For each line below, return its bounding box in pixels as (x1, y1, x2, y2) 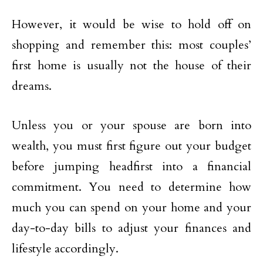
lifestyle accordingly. (12, 241, 119, 257)
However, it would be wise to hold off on (12, 16, 251, 32)
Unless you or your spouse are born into (12, 117, 251, 133)
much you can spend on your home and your (12, 200, 251, 215)
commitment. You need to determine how (12, 179, 251, 195)
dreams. (12, 78, 52, 94)
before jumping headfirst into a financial (12, 159, 251, 174)
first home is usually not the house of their (12, 58, 251, 73)
